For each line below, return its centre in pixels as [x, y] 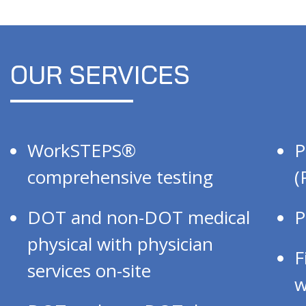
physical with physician [120, 244]
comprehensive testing [120, 177]
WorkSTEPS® [82, 150]
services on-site [89, 270]
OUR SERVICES [100, 74]
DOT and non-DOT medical [139, 217]
